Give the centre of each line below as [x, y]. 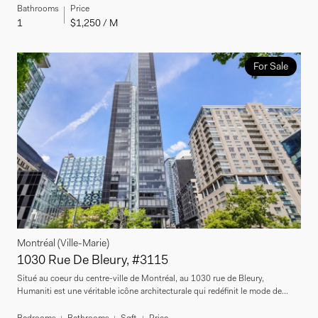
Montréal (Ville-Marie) [63, 243]
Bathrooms [38, 9]
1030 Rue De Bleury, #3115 [93, 260]
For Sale [270, 66]
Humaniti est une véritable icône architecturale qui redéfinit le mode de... [153, 291]
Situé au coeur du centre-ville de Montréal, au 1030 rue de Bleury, [141, 279]
